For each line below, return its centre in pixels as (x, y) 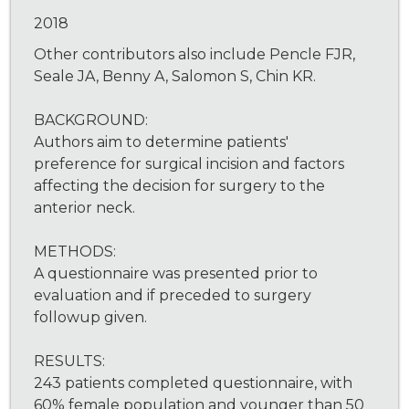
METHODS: (75, 252)
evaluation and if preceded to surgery (173, 296)
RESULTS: (70, 362)
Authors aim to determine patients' (162, 142)
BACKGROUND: (91, 121)
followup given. (91, 318)
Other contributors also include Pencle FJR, (195, 55)
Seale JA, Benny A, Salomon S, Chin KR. (175, 77)
